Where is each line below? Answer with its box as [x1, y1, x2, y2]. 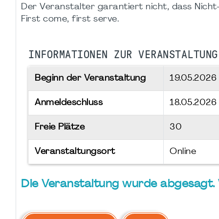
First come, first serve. [21, 15, 119, 24]
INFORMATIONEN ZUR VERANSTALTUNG [28, 49, 218, 61]
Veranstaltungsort [35, 148, 115, 156]
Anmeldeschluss [35, 99, 103, 108]
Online [170, 148, 196, 156]
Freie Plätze [35, 123, 85, 132]
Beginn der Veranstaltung [35, 74, 146, 83]
